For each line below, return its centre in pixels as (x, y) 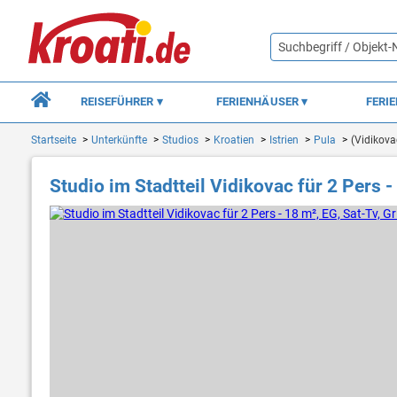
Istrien (284, 140)
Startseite (54, 140)
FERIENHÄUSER (258, 101)
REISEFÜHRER (118, 101)
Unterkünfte (119, 140)
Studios (180, 140)
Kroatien (234, 140)
